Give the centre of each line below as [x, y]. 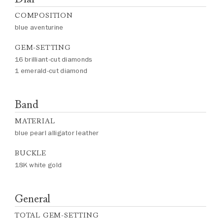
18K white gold [38, 165]
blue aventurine [39, 27]
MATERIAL [35, 121]
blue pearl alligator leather [57, 133]
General [33, 199]
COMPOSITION [44, 16]
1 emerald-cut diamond [51, 71]
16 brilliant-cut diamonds [54, 59]
